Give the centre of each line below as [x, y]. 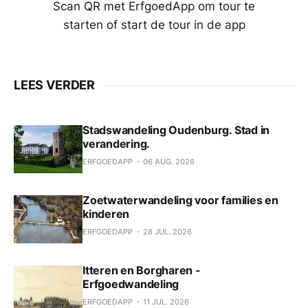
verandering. [117, 144]
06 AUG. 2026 [169, 162]
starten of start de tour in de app [154, 25]
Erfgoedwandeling [131, 284]
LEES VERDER [55, 85]
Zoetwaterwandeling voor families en [180, 200]
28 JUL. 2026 [167, 232]
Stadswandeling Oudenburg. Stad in [176, 130]
